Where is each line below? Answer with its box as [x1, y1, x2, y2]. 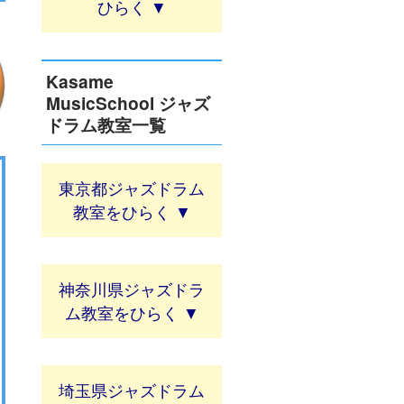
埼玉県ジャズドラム [59, 378, 205, 401]
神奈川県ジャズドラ [59, 277, 205, 300]
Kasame [46, 68, 114, 94]
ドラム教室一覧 [46, 111, 166, 137]
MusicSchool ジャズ [46, 89, 210, 115]
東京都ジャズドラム [59, 176, 205, 199]
